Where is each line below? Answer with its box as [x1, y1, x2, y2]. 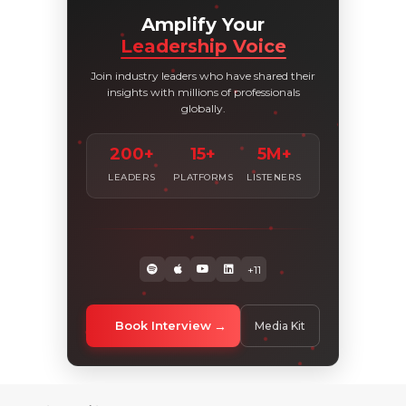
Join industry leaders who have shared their [91, 69, 315, 83]
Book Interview [115, 318, 211, 333]
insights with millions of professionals [106, 85, 300, 100]
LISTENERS [246, 171, 302, 184]
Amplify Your [141, 14, 265, 36]
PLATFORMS [172, 171, 234, 184]
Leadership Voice [120, 35, 286, 58]
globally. [180, 101, 226, 116]
